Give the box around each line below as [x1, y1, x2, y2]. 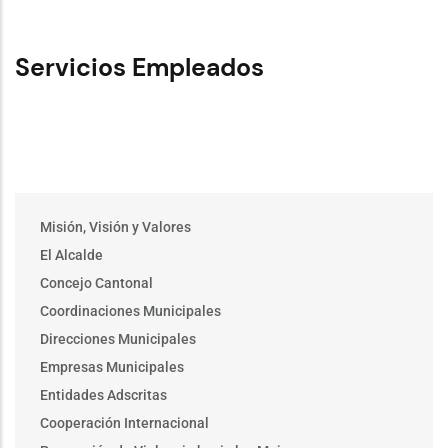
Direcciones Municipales [40, 331, 196, 347]
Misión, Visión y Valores [40, 219, 191, 235]
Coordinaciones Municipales [40, 303, 221, 319]
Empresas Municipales [40, 359, 184, 375]
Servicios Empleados [15, 51, 264, 84]
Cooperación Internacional [40, 415, 209, 431]
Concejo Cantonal [40, 275, 153, 291]
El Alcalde [40, 247, 103, 263]
